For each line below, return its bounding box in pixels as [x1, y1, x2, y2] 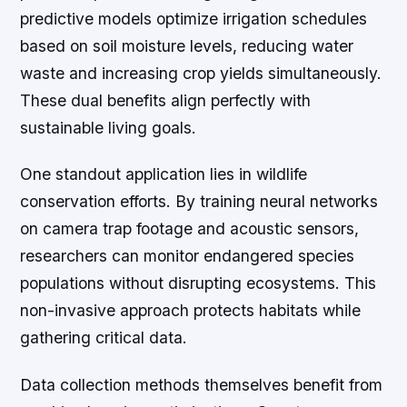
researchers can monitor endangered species [20, 246, 355, 266]
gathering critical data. [20, 328, 188, 348]
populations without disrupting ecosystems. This [20, 273, 377, 293]
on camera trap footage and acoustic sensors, [20, 219, 360, 239]
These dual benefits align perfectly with [20, 91, 312, 111]
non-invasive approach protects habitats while [20, 301, 362, 321]
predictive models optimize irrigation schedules [20, 9, 368, 29]
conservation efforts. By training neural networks [20, 192, 379, 212]
